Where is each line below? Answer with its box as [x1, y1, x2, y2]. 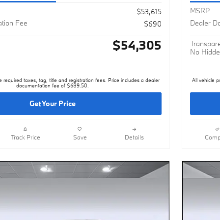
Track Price [10, 133, 40, 141]
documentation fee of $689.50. [16, 82, 89, 89]
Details [125, 133, 144, 141]
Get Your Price [29, 99, 76, 109]
